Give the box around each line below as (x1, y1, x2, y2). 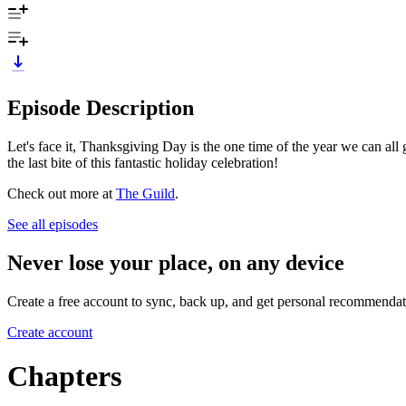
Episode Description (7, 95, 194, 120)
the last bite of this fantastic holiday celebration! (7, 154, 278, 170)
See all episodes (7, 216, 98, 232)
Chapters (7, 359, 121, 392)
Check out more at (7, 185, 116, 201)
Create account (7, 324, 92, 340)
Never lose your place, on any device (7, 250, 344, 275)
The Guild (116, 185, 175, 201)
